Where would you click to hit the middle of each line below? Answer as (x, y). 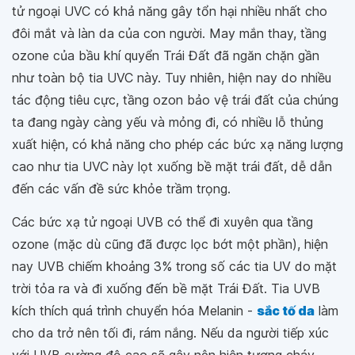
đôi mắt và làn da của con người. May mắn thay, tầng (169, 33)
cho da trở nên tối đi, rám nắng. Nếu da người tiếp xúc (170, 332)
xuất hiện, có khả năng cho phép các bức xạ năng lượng (177, 144)
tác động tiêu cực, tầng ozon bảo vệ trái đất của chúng (175, 99)
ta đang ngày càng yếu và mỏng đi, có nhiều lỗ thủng (168, 122)
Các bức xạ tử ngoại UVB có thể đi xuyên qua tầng (162, 221)
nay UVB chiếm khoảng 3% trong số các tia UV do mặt (174, 266)
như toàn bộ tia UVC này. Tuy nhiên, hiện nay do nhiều (172, 77)
